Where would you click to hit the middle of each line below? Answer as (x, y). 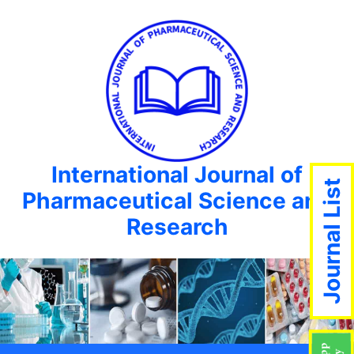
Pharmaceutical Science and (177, 201)
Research (177, 227)
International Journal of (177, 175)
